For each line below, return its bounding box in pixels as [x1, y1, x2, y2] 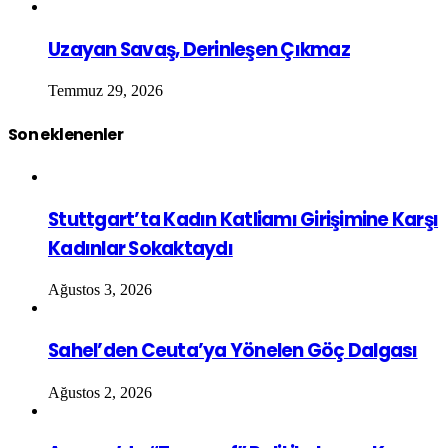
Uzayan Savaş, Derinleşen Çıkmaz [48, 35, 350, 63]
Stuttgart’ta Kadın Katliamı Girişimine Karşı [48, 205, 439, 233]
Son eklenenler [8, 122, 124, 146]
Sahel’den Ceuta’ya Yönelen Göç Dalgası [48, 337, 418, 365]
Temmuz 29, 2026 [48, 82, 163, 100]
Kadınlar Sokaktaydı [48, 234, 233, 262]
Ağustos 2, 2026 [48, 383, 152, 401]
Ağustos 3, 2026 [48, 281, 152, 299]
